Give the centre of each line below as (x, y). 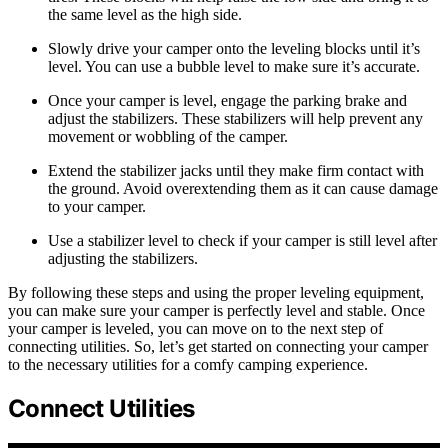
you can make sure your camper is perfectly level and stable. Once (216, 311)
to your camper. (97, 207)
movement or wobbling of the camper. (168, 137)
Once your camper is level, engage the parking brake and (227, 101)
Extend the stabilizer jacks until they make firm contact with (236, 171)
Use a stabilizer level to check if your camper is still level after (242, 241)
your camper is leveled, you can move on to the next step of (195, 329)
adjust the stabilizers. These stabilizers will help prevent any (235, 119)
